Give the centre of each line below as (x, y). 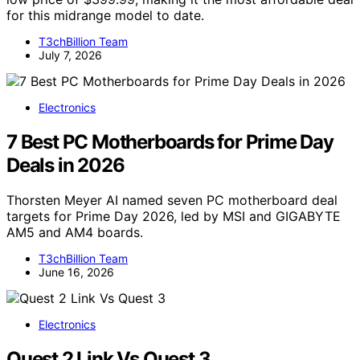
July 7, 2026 (70, 55)
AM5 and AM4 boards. (75, 233)
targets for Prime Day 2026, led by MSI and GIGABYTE (174, 217)
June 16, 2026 (76, 272)
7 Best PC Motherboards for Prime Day (170, 141)
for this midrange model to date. (105, 15)
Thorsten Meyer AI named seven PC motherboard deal (172, 200)
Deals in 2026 (65, 165)
